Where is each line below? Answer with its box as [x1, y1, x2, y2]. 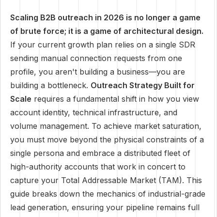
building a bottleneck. [10, 80, 91, 90]
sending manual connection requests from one [10, 53, 182, 63]
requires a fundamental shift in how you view [31, 94, 199, 104]
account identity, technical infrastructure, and [10, 108, 177, 117]
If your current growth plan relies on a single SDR [10, 40, 195, 49]
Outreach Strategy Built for [91, 80, 195, 90]
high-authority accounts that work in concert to [10, 162, 186, 171]
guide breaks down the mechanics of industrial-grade [10, 189, 205, 199]
